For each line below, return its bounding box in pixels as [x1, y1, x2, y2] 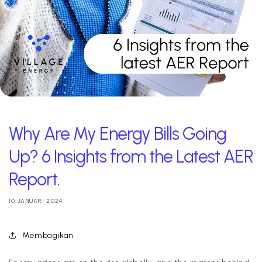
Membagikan [22, 230, 74, 240]
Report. [9, 168, 60, 190]
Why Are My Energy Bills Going [9, 123, 226, 144]
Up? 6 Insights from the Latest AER [9, 146, 253, 167]
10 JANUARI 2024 [9, 197, 63, 205]
